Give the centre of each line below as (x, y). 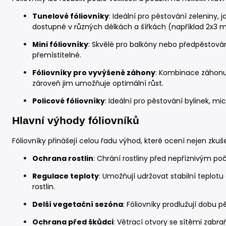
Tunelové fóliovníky (71, 16)
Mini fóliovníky (60, 44)
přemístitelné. (57, 55)
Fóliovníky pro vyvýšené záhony (94, 72)
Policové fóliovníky (69, 101)
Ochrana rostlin (63, 159)
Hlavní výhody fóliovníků (76, 120)
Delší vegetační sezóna (78, 205)
